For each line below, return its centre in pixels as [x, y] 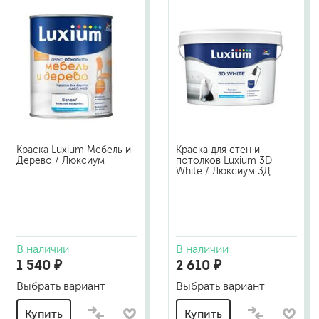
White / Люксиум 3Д [223, 171]
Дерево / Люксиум [61, 161]
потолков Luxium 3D [224, 161]
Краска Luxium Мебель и [74, 150]
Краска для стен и [218, 150]
